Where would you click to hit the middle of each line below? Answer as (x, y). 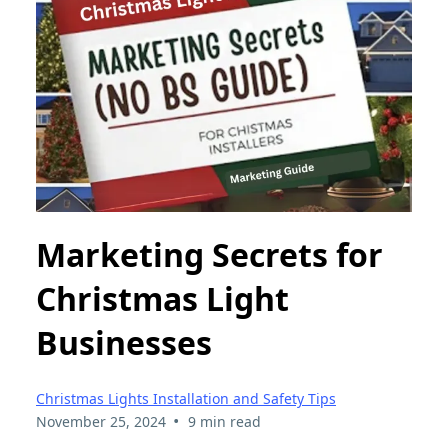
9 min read (224, 421)
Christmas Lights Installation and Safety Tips (186, 398)
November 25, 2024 (101, 421)
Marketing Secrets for (209, 255)
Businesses (124, 343)
